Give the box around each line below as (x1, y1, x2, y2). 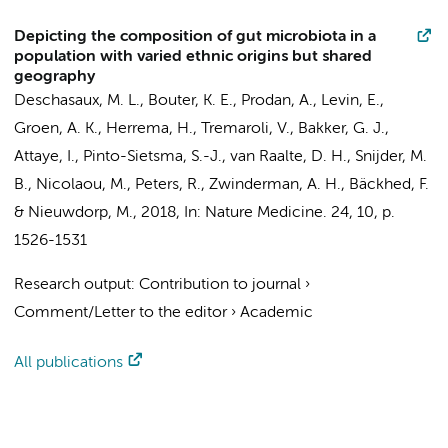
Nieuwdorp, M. (28, 205, 133, 221)
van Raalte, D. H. (230, 149, 347, 165)
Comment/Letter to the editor (14, 305, 227, 321)
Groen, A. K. (14, 121, 98, 137)
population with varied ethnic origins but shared (14, 49, 372, 65)
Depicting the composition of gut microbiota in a (14, 29, 376, 45)
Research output (14, 277, 131, 293)
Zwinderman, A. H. (209, 177, 341, 193)
